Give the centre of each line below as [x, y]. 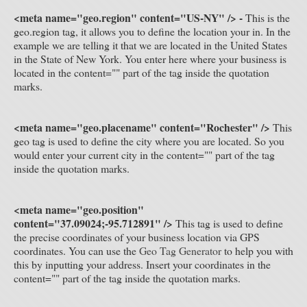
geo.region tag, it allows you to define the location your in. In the [152, 31]
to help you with [257, 250]
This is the [268, 17]
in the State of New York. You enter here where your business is [150, 59]
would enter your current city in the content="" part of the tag [144, 155]
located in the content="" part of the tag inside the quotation [142, 72]
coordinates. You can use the [76, 250]
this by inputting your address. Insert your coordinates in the [142, 264]
